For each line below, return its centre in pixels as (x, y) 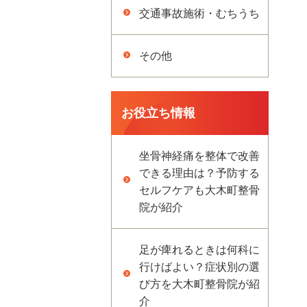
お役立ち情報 (158, 113)
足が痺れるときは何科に (199, 250)
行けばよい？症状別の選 (199, 267)
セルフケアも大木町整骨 (199, 190)
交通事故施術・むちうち (199, 13)
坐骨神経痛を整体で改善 (199, 156)
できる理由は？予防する (199, 173)
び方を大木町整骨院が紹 (199, 284)
